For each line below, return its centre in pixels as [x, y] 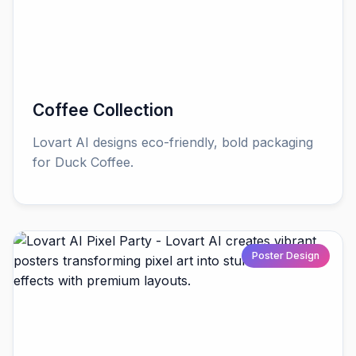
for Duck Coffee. [83, 163]
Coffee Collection [103, 110]
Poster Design [286, 256]
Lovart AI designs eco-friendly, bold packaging [173, 143]
